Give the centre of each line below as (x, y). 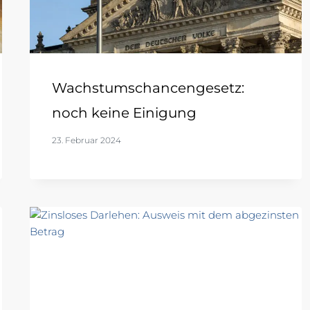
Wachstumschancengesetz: (148, 88)
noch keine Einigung (124, 113)
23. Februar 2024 (86, 140)
